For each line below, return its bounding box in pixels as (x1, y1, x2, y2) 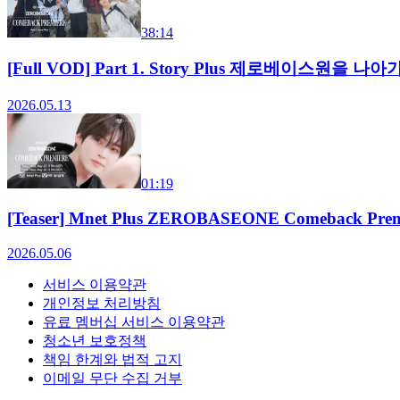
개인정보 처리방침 (43, 295, 161, 311)
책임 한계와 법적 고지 (43, 351, 182, 367)
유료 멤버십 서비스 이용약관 (43, 313, 225, 329)
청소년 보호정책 (43, 332, 146, 348)
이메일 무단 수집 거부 (43, 370, 182, 386)
